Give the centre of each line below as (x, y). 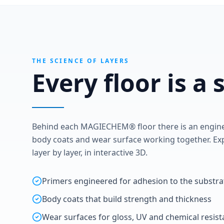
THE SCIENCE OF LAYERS (81, 61)
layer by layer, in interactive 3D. (90, 153)
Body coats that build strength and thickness (127, 199)
